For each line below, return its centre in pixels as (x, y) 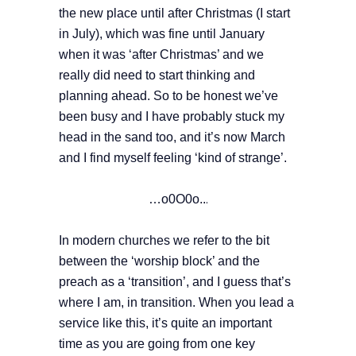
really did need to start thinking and (157, 75)
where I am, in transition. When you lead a (176, 303)
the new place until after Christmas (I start (174, 14)
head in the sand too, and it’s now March (172, 137)
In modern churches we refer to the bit (164, 241)
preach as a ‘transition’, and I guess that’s (175, 282)
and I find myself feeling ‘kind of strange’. (174, 158)
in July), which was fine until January (162, 34)
